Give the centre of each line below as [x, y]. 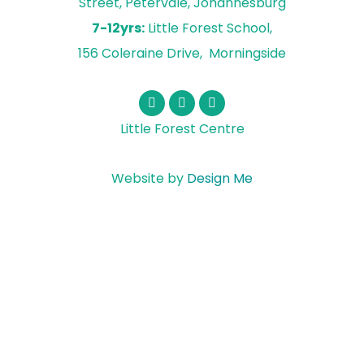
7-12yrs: [118, 28]
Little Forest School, [208, 28]
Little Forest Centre [182, 129]
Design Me [220, 179]
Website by [149, 179]
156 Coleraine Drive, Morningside [182, 54]
